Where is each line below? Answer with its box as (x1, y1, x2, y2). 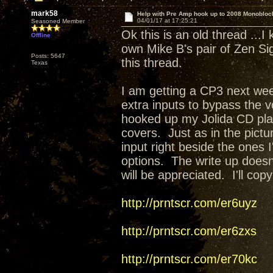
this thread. (121, 56, 190, 69)
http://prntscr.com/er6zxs (121, 224, 257, 238)
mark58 (31, 9, 58, 18)
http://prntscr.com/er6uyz (121, 196, 257, 210)
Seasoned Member (31, 18, 85, 24)
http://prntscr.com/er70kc (121, 252, 257, 266)
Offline (31, 32, 51, 38)
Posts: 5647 (31, 52, 65, 59)
